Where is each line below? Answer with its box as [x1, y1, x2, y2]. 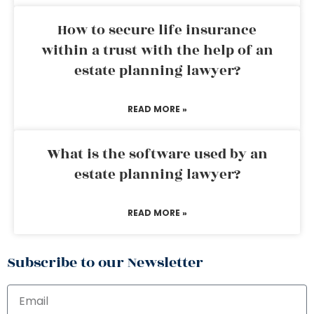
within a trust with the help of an [41, 40, 273, 61]
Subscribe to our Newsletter [7, 252, 203, 273]
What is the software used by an [46, 144, 268, 165]
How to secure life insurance [57, 20, 257, 41]
